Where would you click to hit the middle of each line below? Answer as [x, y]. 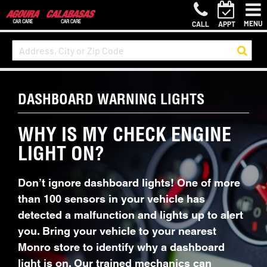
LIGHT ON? [61, 153]
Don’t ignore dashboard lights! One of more [129, 183]
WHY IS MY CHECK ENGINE [125, 134]
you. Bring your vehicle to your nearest [117, 231]
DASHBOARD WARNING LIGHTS [111, 99]
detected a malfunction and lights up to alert [131, 215]
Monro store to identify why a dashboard [121, 247]
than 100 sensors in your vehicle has [111, 199]
